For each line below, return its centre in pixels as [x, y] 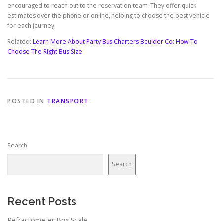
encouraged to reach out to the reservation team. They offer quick [102, 6]
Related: [20, 42]
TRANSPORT [68, 101]
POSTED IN [27, 101]
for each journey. [32, 26]
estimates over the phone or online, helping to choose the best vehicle [109, 16]
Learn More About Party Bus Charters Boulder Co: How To [115, 42]
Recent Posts [42, 201]
